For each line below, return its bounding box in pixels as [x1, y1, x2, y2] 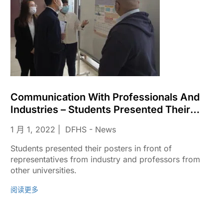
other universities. [10, 165, 77, 175]
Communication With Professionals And [10, 91, 200, 103]
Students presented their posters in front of [10, 143, 172, 153]
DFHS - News [65, 124, 116, 134]
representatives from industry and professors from [10, 154, 200, 164]
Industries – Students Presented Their [10, 104, 190, 115]
